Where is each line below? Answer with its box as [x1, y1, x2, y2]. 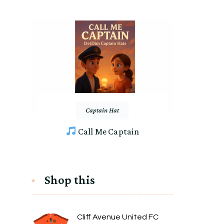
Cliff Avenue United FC [76, 213, 158, 221]
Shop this [44, 173, 95, 187]
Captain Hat [85, 106, 119, 114]
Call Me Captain [76, 126, 139, 137]
